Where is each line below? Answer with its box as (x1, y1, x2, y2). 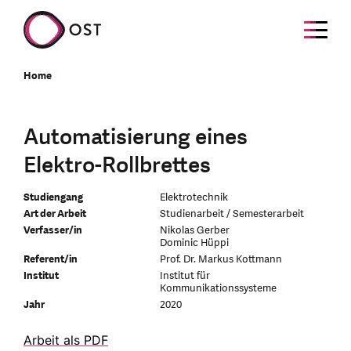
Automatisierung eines (24, 122, 248, 152)
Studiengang (24, 190, 83, 204)
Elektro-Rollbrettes (24, 150, 211, 180)
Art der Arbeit (24, 207, 86, 221)
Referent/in (24, 252, 78, 266)
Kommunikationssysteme (160, 281, 277, 295)
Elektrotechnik (160, 190, 229, 204)
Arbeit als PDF (24, 332, 108, 348)
